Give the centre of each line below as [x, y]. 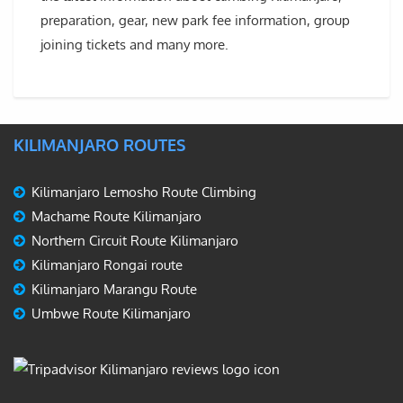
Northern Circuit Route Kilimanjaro [135, 241]
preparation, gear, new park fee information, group [195, 21]
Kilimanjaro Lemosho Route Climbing [144, 193]
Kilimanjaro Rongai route [107, 265]
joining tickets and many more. [134, 45]
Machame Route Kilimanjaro [116, 217]
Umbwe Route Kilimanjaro [111, 314]
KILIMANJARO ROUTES [99, 145]
